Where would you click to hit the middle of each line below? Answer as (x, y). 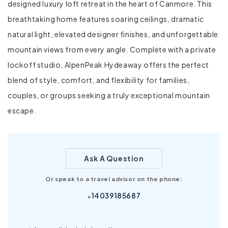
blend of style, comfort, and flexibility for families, (99, 80)
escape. (22, 110)
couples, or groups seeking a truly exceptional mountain (109, 95)
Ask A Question (114, 158)
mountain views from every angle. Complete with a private (112, 49)
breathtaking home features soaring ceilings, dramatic (106, 19)
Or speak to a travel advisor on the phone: (114, 179)
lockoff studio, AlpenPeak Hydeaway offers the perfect (108, 64)
